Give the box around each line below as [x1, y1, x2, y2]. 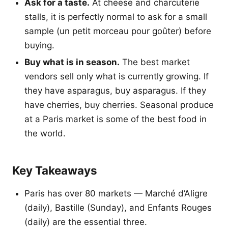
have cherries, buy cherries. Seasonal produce [24, 100, 214, 110]
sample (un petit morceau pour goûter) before [24, 25, 211, 36]
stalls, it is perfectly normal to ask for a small [24, 11, 207, 22]
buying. [24, 40, 54, 50]
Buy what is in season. [24, 57, 120, 68]
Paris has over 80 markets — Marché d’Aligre [24, 188, 208, 199]
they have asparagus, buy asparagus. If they [24, 85, 206, 96]
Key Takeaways [12, 163, 97, 178]
